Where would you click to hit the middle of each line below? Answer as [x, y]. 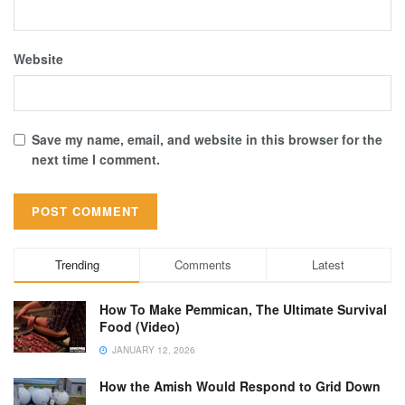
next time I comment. [96, 159]
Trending [77, 264]
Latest [329, 264]
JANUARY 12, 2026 [152, 349]
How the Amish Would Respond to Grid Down [240, 386]
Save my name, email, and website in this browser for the [207, 139]
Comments [202, 264]
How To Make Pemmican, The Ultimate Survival [243, 309]
